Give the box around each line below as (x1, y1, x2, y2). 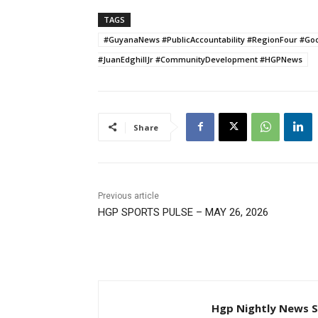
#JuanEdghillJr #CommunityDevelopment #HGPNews (98, 53, 302, 65)
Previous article (98, 190, 159, 201)
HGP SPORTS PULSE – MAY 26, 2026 (98, 205, 268, 219)
